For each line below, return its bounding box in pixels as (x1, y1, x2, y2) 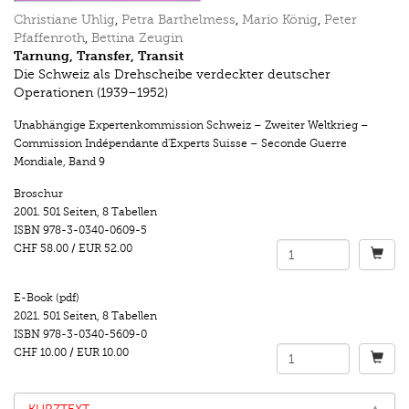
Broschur (14, 187, 63, 201)
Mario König (242, 13, 318, 27)
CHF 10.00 (14, 346, 67, 360)
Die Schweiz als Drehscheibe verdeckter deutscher (14, 68, 330, 82)
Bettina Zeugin (91, 31, 183, 46)
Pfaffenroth (14, 31, 85, 46)
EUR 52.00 (79, 242, 135, 256)
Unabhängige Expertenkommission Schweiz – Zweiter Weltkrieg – (14, 119, 369, 132)
